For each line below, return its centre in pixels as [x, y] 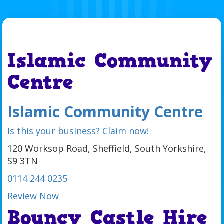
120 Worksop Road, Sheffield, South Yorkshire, [107, 148]
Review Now [33, 196]
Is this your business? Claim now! [78, 131]
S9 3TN [23, 161]
